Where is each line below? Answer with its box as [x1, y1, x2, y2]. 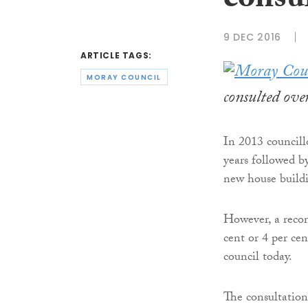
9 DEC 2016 [223, 30, 281, 44]
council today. [223, 247, 292, 269]
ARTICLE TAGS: [80, 49, 152, 62]
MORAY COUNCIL [87, 71, 162, 82]
